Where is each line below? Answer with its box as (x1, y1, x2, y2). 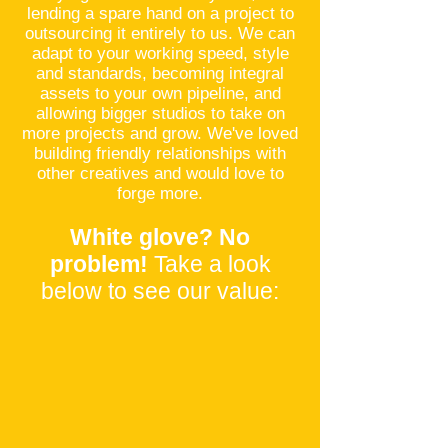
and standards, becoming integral (36, 64, 284, 83)
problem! (49, 251, 148, 277)
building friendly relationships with (34, 144, 286, 163)
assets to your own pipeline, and (39, 84, 281, 103)
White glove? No (70, 224, 250, 250)
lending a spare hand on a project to (26, 4, 294, 23)
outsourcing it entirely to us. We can (25, 24, 295, 43)
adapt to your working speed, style (31, 44, 289, 63)
